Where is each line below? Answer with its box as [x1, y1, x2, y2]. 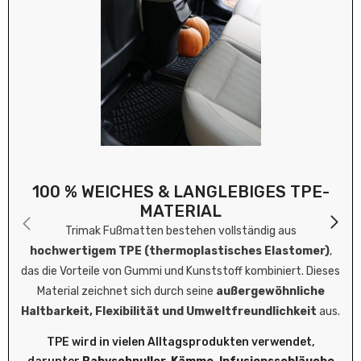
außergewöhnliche [215, 284, 325, 299]
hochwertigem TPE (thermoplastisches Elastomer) [29, 244, 330, 259]
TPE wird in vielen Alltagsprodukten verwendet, [46, 335, 315, 350]
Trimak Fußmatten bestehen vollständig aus [64, 224, 297, 239]
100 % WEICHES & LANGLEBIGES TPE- [31, 182, 330, 202]
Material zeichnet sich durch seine [36, 284, 216, 299]
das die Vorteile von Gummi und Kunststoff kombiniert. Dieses [21, 264, 340, 279]
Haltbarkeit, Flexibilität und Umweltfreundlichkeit [21, 305, 317, 319]
